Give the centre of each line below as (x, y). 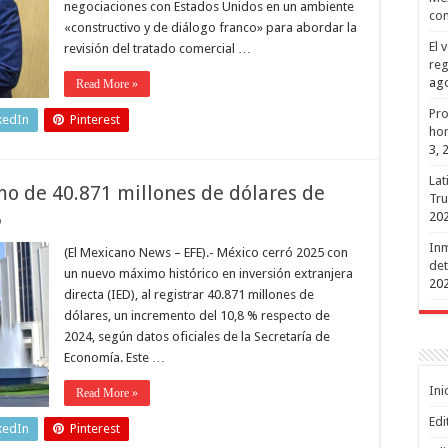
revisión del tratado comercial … (157, 48)
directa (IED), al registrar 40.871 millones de (189, 294)
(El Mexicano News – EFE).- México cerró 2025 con (206, 252)
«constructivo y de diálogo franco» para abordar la (210, 27)
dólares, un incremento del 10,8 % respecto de (197, 315)
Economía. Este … (114, 357)
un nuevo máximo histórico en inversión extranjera (208, 273)
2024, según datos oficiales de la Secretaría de (197, 336)
